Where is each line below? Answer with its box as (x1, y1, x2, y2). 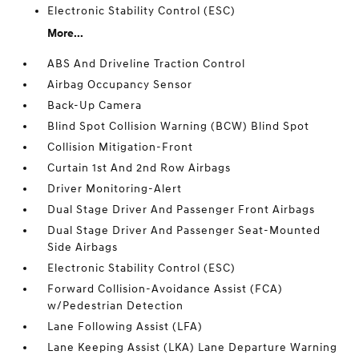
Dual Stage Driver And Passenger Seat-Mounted (47, 224, 321, 238)
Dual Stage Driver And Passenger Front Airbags (47, 203, 316, 217)
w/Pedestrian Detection (47, 299, 184, 313)
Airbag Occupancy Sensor (47, 78, 193, 92)
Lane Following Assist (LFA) (47, 320, 204, 334)
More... (47, 26, 84, 41)
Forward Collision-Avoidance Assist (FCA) (47, 282, 284, 296)
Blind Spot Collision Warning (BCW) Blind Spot (47, 119, 310, 134)
